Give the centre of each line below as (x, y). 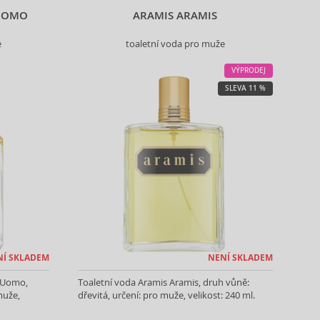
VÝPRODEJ (248, 70)
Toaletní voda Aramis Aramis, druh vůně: (163, 282)
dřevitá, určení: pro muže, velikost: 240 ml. (166, 295)
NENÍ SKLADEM (240, 257)
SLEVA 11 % (245, 88)
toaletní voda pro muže (175, 44)
